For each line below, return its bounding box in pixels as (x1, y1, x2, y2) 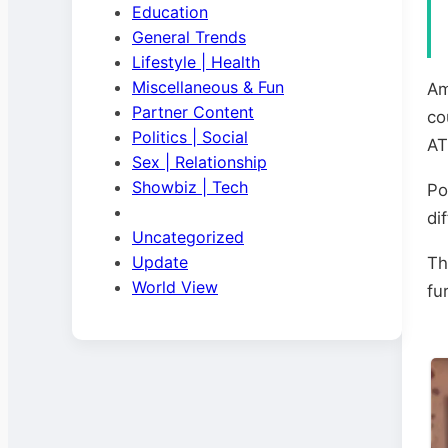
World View (132, 277, 218, 297)
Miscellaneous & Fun (132, 77, 284, 97)
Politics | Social (132, 127, 248, 147)
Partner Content (132, 102, 254, 122)
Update (132, 252, 188, 272)
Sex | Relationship (132, 152, 267, 172)
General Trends (132, 27, 246, 47)
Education (132, 2, 208, 22)
